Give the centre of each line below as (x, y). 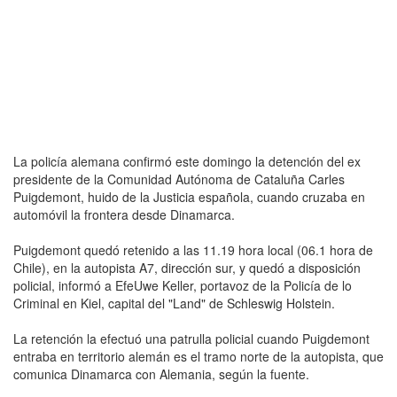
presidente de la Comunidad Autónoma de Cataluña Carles (179, 179)
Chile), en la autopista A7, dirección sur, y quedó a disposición (187, 267)
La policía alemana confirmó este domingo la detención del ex (187, 161)
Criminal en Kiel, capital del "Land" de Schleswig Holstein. (174, 303)
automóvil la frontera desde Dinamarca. (124, 214)
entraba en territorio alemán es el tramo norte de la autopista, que (198, 356)
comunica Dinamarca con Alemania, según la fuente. (161, 374)
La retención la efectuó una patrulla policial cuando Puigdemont (191, 338)
